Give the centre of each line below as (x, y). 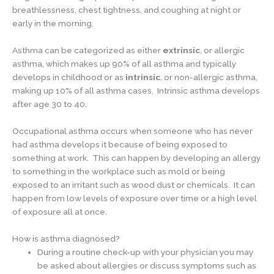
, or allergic (222, 50)
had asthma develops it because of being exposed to (120, 145)
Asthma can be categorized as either (87, 50)
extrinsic (180, 50)
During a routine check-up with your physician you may (146, 252)
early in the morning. (53, 24)
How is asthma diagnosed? (67, 239)
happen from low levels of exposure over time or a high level (135, 198)
